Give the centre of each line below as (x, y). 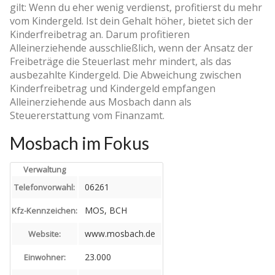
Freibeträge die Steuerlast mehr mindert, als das (121, 61)
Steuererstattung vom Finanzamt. (87, 115)
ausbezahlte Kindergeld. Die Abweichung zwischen (126, 75)
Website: (45, 234)
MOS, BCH (106, 210)
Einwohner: (45, 257)
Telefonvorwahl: (45, 187)
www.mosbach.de (120, 233)
